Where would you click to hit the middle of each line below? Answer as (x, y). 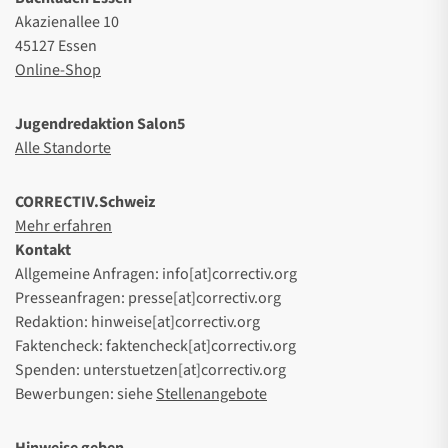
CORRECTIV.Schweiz (85, 202)
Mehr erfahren (63, 226)
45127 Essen (56, 46)
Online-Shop (58, 70)
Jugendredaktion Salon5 (100, 124)
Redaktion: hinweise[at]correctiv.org (137, 322)
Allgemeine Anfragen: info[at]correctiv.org (156, 274)
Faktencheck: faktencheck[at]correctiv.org (155, 346)
